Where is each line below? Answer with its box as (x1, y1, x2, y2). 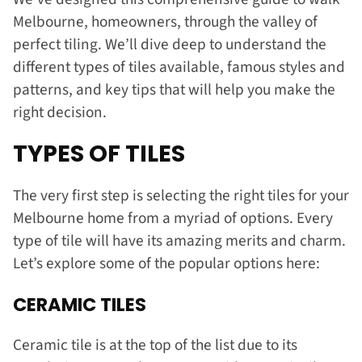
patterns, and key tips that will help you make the (13, 78, 335, 101)
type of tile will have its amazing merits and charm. (13, 229, 346, 253)
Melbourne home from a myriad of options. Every (13, 207, 333, 230)
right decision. (13, 100, 110, 124)
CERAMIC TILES (13, 291, 146, 318)
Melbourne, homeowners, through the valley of (13, 10, 318, 33)
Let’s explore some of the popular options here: (13, 252, 323, 276)
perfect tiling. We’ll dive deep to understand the (13, 32, 326, 56)
